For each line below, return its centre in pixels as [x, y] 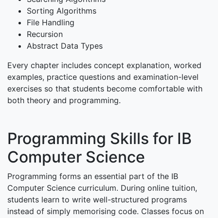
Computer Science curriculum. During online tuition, [102, 188]
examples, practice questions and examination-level [103, 77]
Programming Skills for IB [100, 139]
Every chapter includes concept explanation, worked [104, 65]
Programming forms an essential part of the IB [93, 176]
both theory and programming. [64, 100]
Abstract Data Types [65, 46]
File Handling [51, 23]
